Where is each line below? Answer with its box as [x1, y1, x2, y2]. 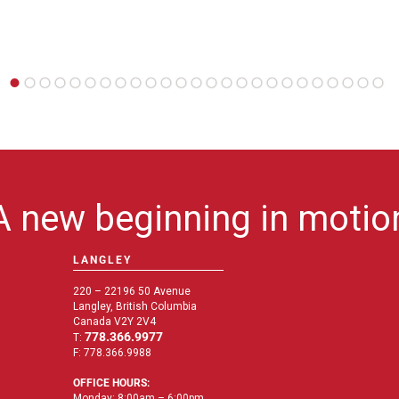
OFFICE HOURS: [72, 376, 150, 389]
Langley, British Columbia [72, 299, 197, 313]
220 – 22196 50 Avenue [72, 284, 191, 297]
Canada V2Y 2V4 [72, 314, 156, 328]
